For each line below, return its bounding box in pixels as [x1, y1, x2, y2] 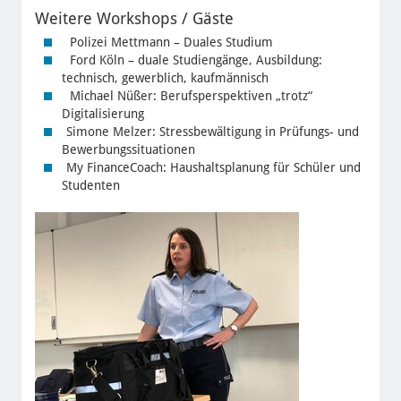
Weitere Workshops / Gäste [34, 8, 234, 28]
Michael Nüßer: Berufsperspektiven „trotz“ [65, 88, 312, 103]
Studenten [61, 177, 120, 192]
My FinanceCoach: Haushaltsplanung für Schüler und [65, 159, 361, 175]
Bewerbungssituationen [61, 141, 195, 157]
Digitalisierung [61, 106, 144, 121]
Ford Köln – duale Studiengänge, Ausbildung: [65, 52, 322, 67]
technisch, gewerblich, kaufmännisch [61, 70, 269, 85]
